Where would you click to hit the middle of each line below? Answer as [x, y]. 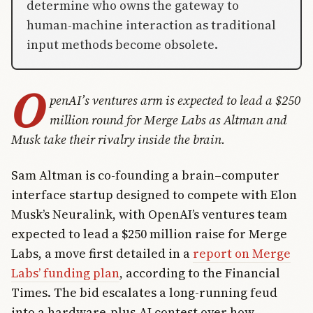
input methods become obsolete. [122, 45]
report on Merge [242, 253]
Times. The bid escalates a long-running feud [144, 292]
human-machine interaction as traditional [151, 25]
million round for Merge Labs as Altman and [168, 120]
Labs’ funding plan [65, 272]
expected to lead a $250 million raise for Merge [149, 233]
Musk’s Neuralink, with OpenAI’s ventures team [149, 214]
